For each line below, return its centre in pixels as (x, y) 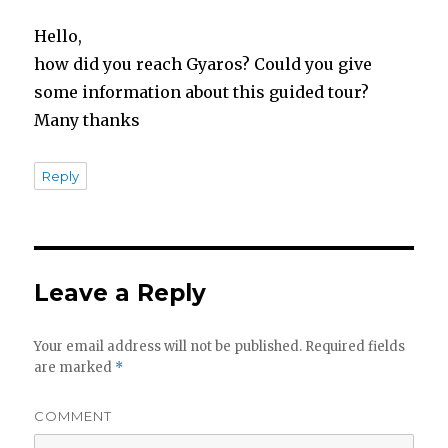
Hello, (58, 36)
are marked (75, 368)
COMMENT (73, 416)
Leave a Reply (120, 293)
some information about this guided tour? (202, 92)
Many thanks (87, 120)
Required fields (354, 347)
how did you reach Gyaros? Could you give (203, 64)
